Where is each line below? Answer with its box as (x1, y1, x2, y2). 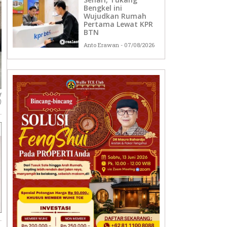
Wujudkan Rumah (84, 11, 147, 21)
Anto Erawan (84, 41, 121, 49)
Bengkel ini (84, 3, 123, 13)
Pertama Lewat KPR (84, 19, 154, 29)
